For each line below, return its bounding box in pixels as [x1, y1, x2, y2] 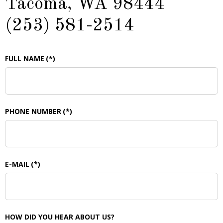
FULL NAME [5, 54, 44, 63]
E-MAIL [5, 159, 29, 169]
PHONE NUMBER [5, 107, 61, 116]
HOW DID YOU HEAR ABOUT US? [5, 212, 114, 222]
